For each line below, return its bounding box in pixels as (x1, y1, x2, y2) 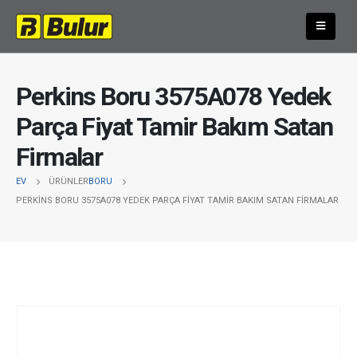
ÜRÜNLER (49, 175, 88, 186)
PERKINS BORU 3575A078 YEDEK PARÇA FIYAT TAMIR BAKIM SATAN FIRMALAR (16, 194, 339, 206)
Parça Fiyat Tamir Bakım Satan (16, 111, 333, 142)
